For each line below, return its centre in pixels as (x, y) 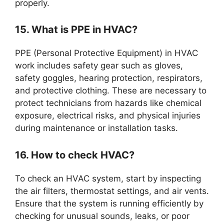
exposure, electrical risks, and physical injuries (108, 116)
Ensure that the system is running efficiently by (109, 203)
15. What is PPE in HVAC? (76, 30)
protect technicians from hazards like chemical (108, 103)
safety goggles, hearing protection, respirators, (109, 78)
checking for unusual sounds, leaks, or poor (102, 216)
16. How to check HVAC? (75, 155)
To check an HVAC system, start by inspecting (108, 178)
